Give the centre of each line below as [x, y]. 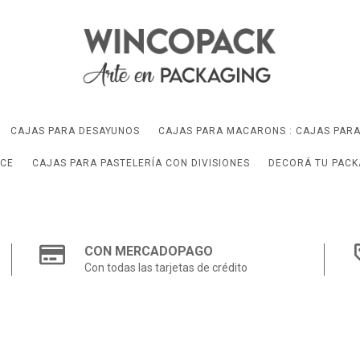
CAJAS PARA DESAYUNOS [75, 131]
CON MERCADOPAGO [149, 251]
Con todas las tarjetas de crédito [166, 267]
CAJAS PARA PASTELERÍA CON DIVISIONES [141, 163]
